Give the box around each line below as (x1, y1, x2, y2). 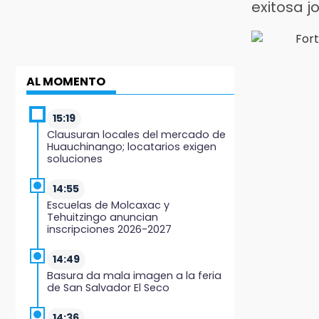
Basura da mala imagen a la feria (47, 268, 221, 283)
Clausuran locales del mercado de (47, 127, 226, 142)
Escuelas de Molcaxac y (47, 197, 169, 212)
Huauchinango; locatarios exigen (47, 139, 216, 154)
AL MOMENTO (26, 73, 105, 90)
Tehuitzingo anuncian (47, 209, 158, 224)
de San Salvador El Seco (47, 280, 169, 295)
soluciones (47, 151, 103, 166)
